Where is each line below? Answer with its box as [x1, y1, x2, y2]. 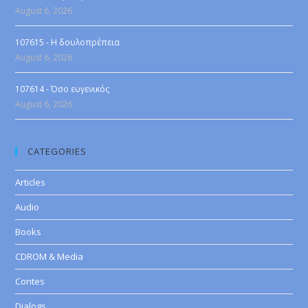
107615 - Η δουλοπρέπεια [15, 36, 120, 48]
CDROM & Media [15, 250, 84, 263]
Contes [15, 275, 45, 287]
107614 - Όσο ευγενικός [15, 83, 110, 95]
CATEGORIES [27, 145, 87, 157]
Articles [15, 176, 46, 188]
